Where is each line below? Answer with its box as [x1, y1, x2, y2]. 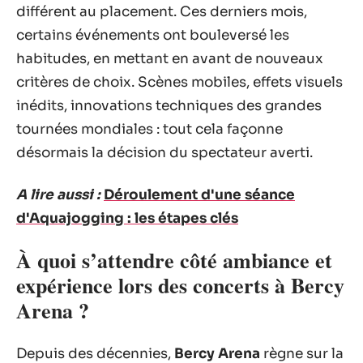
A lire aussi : [16, 186, 100, 203]
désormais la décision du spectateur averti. [16, 144, 313, 161]
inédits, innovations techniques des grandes [16, 97, 322, 114]
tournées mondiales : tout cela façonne [16, 121, 283, 138]
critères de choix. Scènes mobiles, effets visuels [16, 74, 343, 91]
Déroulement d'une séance [104, 186, 295, 203]
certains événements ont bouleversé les [16, 27, 289, 44]
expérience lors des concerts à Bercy [16, 270, 344, 301]
